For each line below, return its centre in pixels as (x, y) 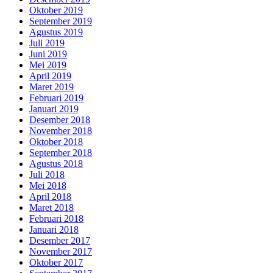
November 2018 (61, 130)
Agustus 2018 (56, 163)
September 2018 (61, 152)
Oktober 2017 (56, 262)
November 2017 (61, 251)
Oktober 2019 (56, 10)
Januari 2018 (54, 229)
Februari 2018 (56, 218)
